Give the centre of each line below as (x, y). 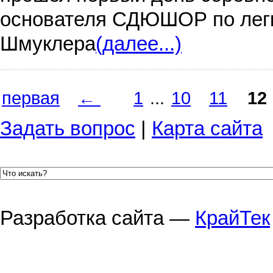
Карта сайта (207, 129)
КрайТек (232, 218)
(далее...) (139, 44)
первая (31, 98)
